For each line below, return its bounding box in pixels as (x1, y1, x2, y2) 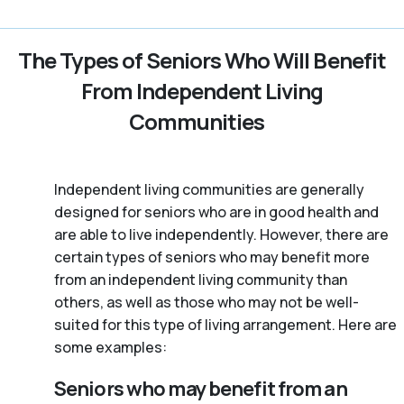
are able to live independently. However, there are (54, 225, 389, 245)
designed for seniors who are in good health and (54, 202, 379, 223)
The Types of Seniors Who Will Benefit (18, 45, 386, 76)
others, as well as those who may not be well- (54, 292, 359, 313)
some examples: (54, 337, 167, 358)
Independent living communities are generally (54, 179, 364, 200)
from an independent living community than (54, 270, 347, 290)
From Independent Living (80, 76, 324, 106)
